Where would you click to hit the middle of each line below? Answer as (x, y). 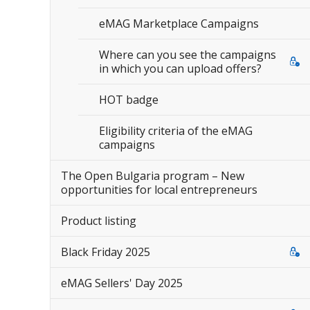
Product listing (99, 221)
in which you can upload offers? (180, 69)
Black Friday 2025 (106, 252)
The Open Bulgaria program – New (153, 176)
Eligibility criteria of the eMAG (176, 131)
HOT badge (129, 100)
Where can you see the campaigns (188, 55)
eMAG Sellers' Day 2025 (122, 283)
